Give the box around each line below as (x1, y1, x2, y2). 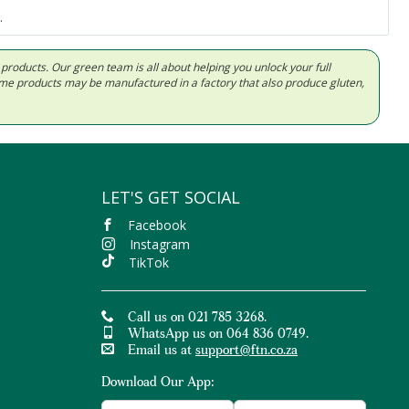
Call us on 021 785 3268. (128, 312, 267, 326)
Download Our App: (101, 377, 215, 391)
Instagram (130, 236, 190, 254)
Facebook (128, 216, 186, 235)
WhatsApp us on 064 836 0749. (128, 329, 309, 342)
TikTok (129, 254, 169, 272)
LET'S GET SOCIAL (101, 186, 240, 209)
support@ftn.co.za (195, 345, 298, 359)
